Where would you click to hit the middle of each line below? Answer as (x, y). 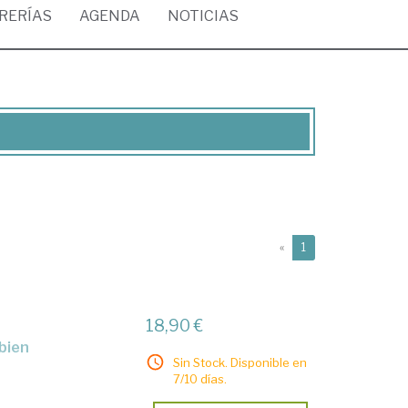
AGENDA (110, 16)
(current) (328, 246)
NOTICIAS (203, 16)
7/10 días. (200, 379)
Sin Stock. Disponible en (240, 362)
